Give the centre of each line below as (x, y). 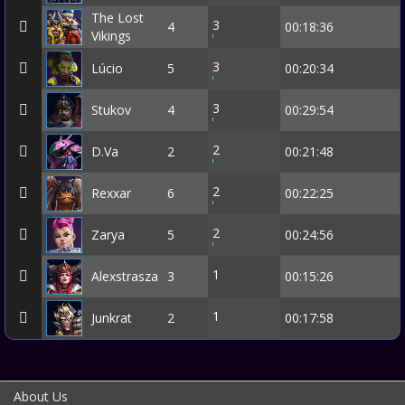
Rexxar (111, 193)
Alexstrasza (125, 276)
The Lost (118, 17)
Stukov (111, 109)
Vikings (111, 35)
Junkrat (112, 317)
